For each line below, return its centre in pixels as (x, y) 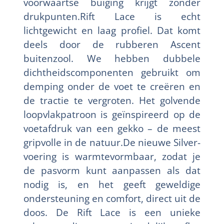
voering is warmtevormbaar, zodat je (112, 156)
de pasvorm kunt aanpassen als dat (112, 170)
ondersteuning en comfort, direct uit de (112, 198)
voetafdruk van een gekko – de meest (112, 128)
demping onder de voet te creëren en (112, 86)
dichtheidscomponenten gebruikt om (112, 72)
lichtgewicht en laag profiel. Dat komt (112, 30)
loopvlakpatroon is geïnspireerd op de (112, 114)
